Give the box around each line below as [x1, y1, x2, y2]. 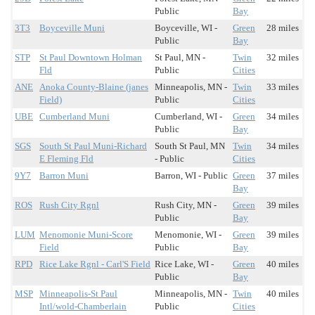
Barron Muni [39, 170, 89, 181]
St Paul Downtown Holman [39, 52, 142, 63]
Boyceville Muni [39, 22, 105, 34]
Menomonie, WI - [155, 229, 221, 240]
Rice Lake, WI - [155, 259, 214, 270]
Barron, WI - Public [155, 170, 228, 181]
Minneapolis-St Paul [39, 288, 117, 300]
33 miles [266, 82, 299, 93]
